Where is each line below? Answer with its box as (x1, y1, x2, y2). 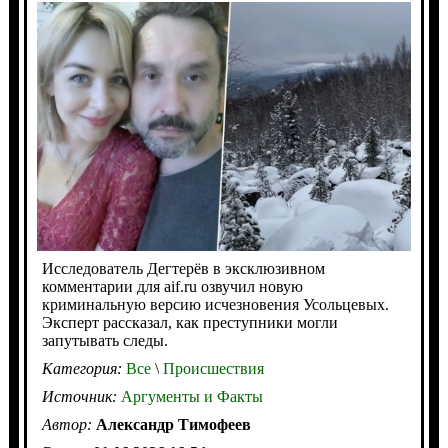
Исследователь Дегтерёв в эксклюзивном (41, 260, 325, 278)
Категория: (41, 360, 126, 378)
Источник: (41, 388, 121, 406)
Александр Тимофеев (95, 416, 251, 434)
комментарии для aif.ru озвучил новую (41, 278, 303, 296)
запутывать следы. (41, 332, 168, 350)
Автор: (41, 416, 96, 434)
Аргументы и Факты (120, 388, 263, 406)
